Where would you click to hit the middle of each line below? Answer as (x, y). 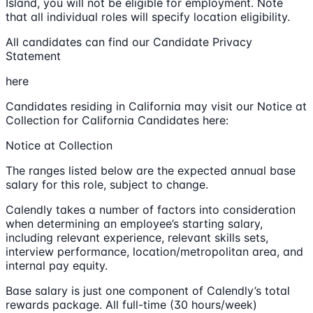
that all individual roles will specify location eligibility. (148, 17)
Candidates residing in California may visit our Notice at (156, 106)
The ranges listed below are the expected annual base (151, 170)
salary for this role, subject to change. (107, 184)
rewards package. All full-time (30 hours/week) (131, 305)
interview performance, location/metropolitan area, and (154, 252)
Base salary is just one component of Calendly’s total (148, 291)
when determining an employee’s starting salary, (134, 224)
